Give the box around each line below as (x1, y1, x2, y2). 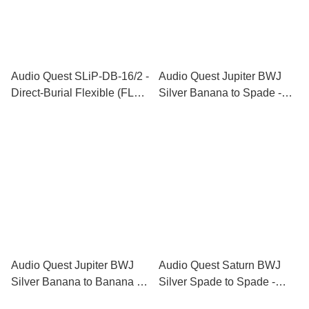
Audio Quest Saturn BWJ (159, 259, 281, 271)
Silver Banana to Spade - (159, 87, 281, 99)
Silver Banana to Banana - (11, 276, 140, 288)
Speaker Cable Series (11, 103, 119, 115)
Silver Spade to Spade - (159, 276, 275, 288)
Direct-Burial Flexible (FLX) (11, 87, 145, 99)
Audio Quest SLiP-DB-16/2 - (11, 70, 149, 82)
